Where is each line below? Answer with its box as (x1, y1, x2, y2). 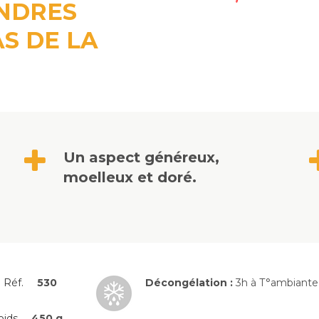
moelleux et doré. (63, 169, 197, 186)
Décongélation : (145, 276, 236, 289)
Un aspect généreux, (63, 149, 219, 166)
